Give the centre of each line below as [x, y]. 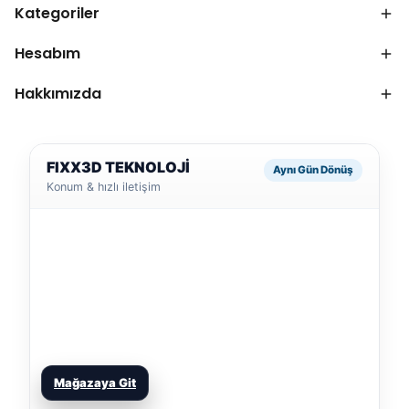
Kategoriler [57, 14]
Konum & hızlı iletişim [104, 187]
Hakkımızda [58, 94]
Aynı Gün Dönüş [313, 170]
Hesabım [47, 54]
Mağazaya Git [95, 383]
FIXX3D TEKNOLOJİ [118, 168]
